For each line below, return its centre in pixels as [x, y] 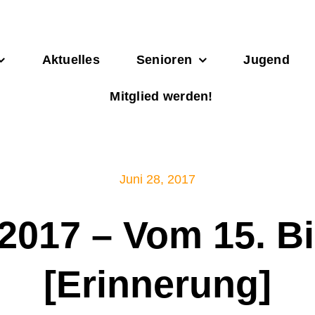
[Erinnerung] [157, 284]
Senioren [164, 60]
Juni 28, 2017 [157, 179]
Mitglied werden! [161, 97]
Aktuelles [71, 60]
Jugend [267, 60]
